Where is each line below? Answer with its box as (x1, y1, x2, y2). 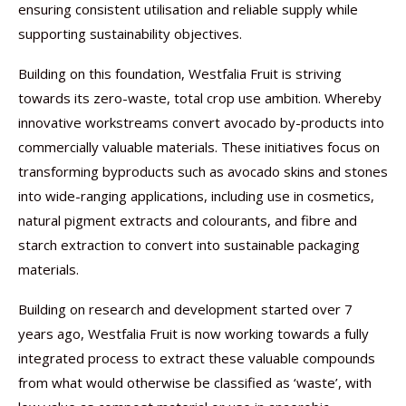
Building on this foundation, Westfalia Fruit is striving (18, 64, 342, 82)
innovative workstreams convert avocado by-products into (18, 113, 384, 131)
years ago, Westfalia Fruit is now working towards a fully (18, 324, 369, 343)
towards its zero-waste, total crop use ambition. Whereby (18, 89, 382, 107)
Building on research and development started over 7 (18, 300, 353, 318)
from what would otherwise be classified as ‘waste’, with (18, 373, 372, 391)
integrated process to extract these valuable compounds (18, 349, 375, 367)
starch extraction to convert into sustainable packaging (18, 236, 360, 254)
